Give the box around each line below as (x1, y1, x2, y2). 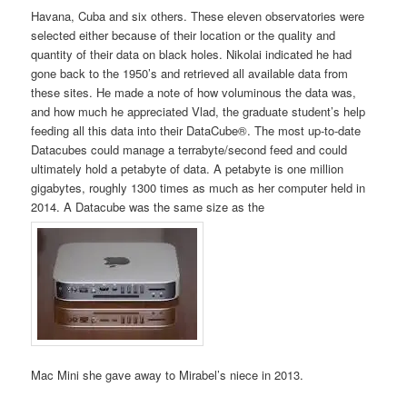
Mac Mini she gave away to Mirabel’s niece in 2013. (31, 365, 304, 383)
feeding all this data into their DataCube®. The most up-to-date (31, 122, 362, 140)
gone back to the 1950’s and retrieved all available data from (31, 65, 349, 83)
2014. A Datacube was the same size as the (31, 198, 265, 216)
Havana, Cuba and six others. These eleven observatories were (31, 7, 365, 25)
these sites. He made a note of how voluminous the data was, (31, 84, 357, 102)
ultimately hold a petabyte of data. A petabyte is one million (31, 160, 344, 178)
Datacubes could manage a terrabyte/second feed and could (31, 141, 348, 159)
